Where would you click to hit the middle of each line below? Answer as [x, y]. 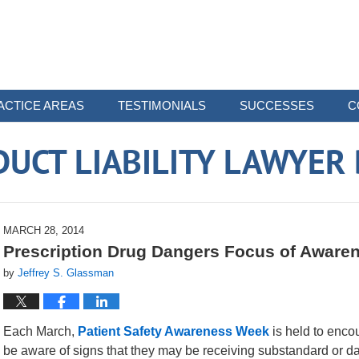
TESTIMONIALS [162, 105]
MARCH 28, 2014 [44, 230]
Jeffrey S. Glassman [66, 273]
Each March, [40, 331]
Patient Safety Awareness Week [173, 331]
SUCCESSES [277, 105]
